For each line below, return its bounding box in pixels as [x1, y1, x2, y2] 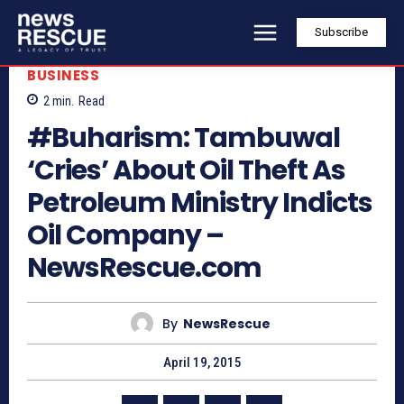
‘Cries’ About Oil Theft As [27, 151, 345, 190]
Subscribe [315, 25, 368, 40]
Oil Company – [27, 216, 224, 255]
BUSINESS [27, 65, 99, 85]
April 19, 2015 [162, 354, 242, 372]
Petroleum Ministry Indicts [27, 184, 372, 223]
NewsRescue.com [27, 249, 262, 288]
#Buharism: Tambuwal [27, 119, 340, 158]
